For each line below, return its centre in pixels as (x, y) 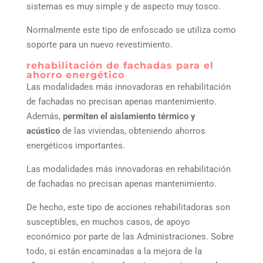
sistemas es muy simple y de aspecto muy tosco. (123, 7)
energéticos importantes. (75, 146)
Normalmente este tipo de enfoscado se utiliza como (131, 30)
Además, (44, 117)
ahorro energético (75, 75)
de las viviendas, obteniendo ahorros (132, 131)
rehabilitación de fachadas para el (120, 66)
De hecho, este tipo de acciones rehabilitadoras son (128, 208)
